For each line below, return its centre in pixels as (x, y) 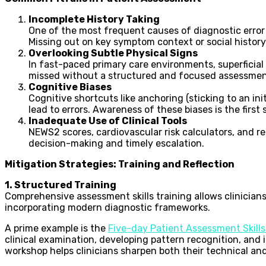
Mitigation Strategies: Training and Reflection (120, 164)
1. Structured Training (61, 185)
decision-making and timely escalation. (116, 143)
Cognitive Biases (70, 87)
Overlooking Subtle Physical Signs (113, 53)
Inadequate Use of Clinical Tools (108, 121)
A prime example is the (56, 228)
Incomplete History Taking (94, 19)
